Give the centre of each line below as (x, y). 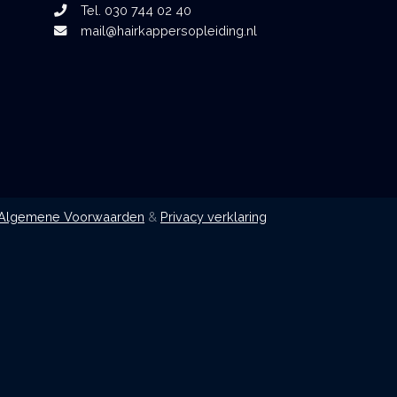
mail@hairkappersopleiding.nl (162, 30)
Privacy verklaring (214, 217)
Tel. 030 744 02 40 (129, 10)
